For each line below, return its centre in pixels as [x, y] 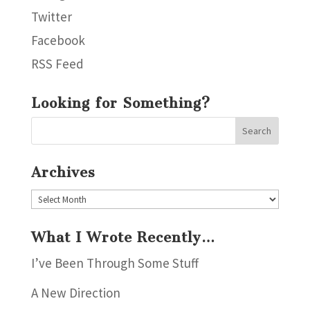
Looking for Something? [120, 103]
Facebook [58, 40]
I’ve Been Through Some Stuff [115, 263]
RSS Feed [57, 63]
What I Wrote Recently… [123, 237]
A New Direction [75, 293]
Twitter [51, 16]
